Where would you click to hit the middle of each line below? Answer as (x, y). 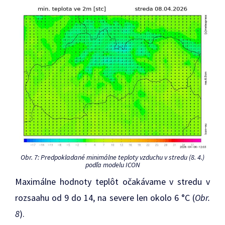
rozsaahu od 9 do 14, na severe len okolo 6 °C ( (105, 197)
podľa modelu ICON (113, 164)
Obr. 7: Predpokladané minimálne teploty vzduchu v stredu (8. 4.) (113, 157)
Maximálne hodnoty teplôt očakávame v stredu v (113, 181)
